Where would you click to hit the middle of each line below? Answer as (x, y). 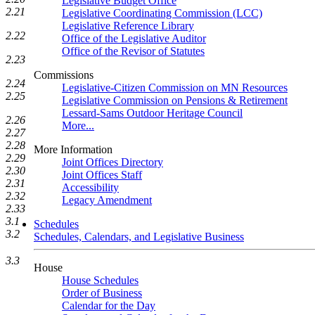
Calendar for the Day (109, 306)
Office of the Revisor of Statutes (133, 51)
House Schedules (100, 280)
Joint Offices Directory (112, 162)
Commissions (64, 75)
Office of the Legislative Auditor (134, 38)
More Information (73, 149)
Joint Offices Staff (102, 175)
